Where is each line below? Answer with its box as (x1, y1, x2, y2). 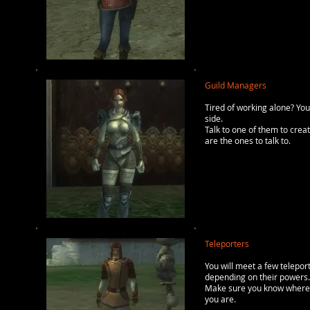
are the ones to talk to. (205, 135, 291, 146)
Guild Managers (205, 80, 266, 91)
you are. (205, 293, 236, 304)
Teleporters (205, 238, 249, 249)
